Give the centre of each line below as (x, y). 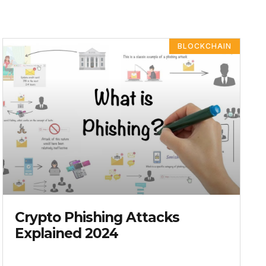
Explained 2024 (67, 234)
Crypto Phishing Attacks (97, 218)
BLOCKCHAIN (205, 46)
